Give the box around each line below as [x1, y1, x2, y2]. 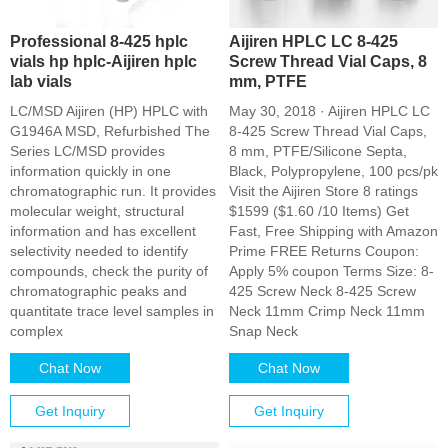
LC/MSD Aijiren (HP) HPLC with [10, 103, 208, 119]
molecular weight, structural [10, 203, 184, 219]
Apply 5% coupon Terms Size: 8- [229, 263, 434, 279]
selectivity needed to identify [10, 243, 188, 259]
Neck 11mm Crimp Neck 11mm [229, 303, 425, 319]
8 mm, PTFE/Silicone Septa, [229, 143, 407, 159]
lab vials [10, 72, 72, 90]
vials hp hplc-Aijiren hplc [10, 52, 197, 70]
